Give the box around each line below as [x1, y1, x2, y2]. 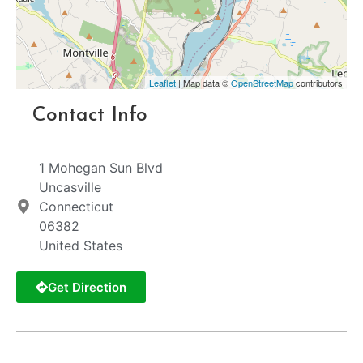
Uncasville [38, 179, 101, 196]
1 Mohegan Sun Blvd [38, 160, 163, 177]
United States [38, 237, 122, 254]
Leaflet [149, 76, 176, 90]
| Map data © [176, 76, 231, 90]
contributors [293, 76, 343, 90]
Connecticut [38, 199, 113, 216]
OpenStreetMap [231, 76, 293, 90]
